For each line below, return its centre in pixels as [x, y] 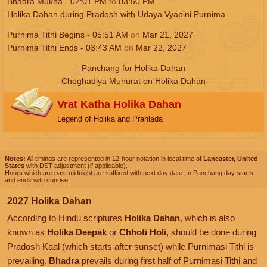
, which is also [207, 218]
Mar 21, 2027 [167, 34]
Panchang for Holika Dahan [133, 68]
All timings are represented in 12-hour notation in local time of [114, 158]
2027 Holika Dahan [49, 201]
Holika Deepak [77, 232]
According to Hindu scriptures [66, 218]
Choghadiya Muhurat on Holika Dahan [133, 81]
